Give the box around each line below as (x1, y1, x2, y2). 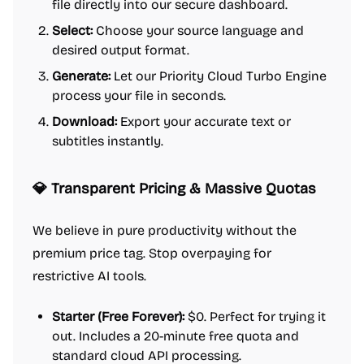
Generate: (52, 68, 110, 84)
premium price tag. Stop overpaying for (32, 245, 271, 261)
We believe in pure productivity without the (32, 223, 297, 238)
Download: (52, 114, 117, 129)
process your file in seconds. (52, 88, 226, 103)
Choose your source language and (93, 23, 304, 38)
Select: (52, 23, 93, 38)
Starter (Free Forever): (52, 309, 184, 324)
